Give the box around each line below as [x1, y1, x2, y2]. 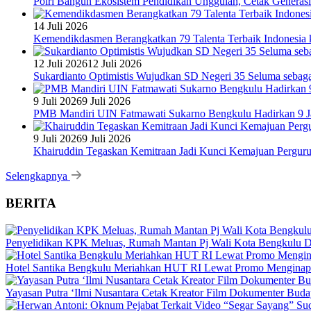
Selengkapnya [6, 170, 70, 183]
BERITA [6, 195, 56, 210]
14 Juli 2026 [33, 20, 87, 33]
